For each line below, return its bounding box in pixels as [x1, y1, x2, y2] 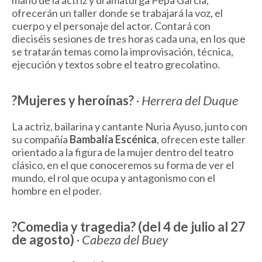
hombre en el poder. [12, 184, 102, 198]
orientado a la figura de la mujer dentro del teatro [12, 146, 233, 159]
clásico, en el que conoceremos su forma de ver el [12, 158, 234, 172]
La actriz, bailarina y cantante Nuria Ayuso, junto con [12, 120, 247, 133]
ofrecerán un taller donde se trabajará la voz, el [12, 6, 223, 20]
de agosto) [12, 232, 74, 248]
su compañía [12, 133, 70, 146]
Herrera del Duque [142, 92, 238, 109]
